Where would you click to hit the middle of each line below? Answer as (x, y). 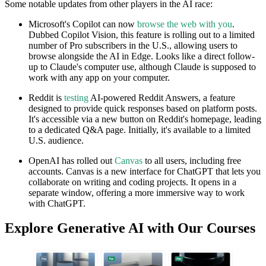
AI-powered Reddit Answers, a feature (162, 97)
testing (76, 97)
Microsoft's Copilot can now (83, 24)
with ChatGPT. (57, 203)
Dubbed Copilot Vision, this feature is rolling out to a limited (142, 34)
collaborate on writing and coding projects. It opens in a (132, 182)
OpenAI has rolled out (72, 160)
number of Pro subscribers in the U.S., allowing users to (133, 45)
